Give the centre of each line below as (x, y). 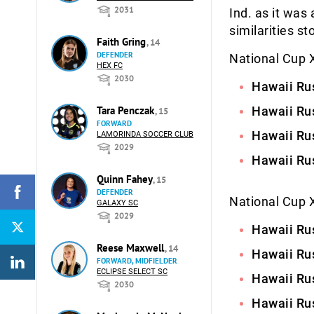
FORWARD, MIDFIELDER (137, 261)
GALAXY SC (117, 203)
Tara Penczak (127, 110)
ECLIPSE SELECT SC (132, 272)
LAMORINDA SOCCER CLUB (145, 134)
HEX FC (110, 66)
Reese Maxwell (132, 248)
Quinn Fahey (126, 179)
